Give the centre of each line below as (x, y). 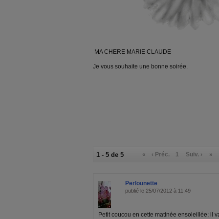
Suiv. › (194, 154)
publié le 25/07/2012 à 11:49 (158, 191)
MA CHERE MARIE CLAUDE (132, 52)
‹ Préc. (161, 154)
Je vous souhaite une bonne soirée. (140, 66)
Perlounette (141, 183)
